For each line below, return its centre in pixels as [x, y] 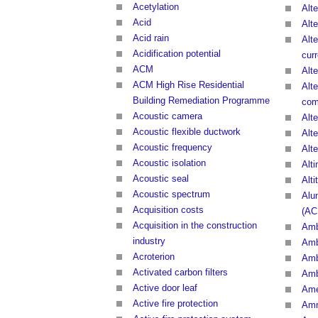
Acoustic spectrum [171, 194]
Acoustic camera [168, 116]
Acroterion [154, 257]
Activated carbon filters [180, 273]
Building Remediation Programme [201, 101]
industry [149, 241]
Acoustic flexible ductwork [187, 132]
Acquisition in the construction [195, 226]
